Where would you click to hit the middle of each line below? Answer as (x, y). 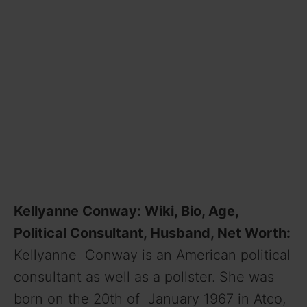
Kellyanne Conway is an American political (152, 255)
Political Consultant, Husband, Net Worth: (152, 233)
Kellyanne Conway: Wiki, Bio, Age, (126, 211)
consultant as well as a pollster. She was (144, 277)
